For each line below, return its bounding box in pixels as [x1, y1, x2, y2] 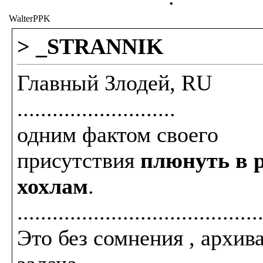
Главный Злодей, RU [17, 70, 212, 95]
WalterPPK [9, 14, 50, 23]
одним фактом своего [17, 122, 218, 147]
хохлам [17, 174, 88, 198]
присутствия [17, 148, 140, 173]
